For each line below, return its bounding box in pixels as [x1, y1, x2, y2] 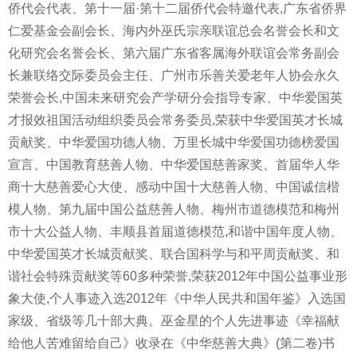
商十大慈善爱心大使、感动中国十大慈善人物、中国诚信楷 [8, 179, 339, 194]
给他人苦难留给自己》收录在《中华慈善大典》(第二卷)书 [8, 335, 335, 350]
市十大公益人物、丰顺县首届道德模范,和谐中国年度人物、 [8, 224, 343, 238]
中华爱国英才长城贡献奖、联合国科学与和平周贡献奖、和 [8, 246, 339, 261]
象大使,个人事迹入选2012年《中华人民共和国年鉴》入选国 [8, 291, 346, 305]
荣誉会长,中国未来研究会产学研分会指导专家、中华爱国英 [8, 90, 343, 104]
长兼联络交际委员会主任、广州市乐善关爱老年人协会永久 [8, 68, 339, 82]
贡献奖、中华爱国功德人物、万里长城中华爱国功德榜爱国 [8, 135, 339, 149]
